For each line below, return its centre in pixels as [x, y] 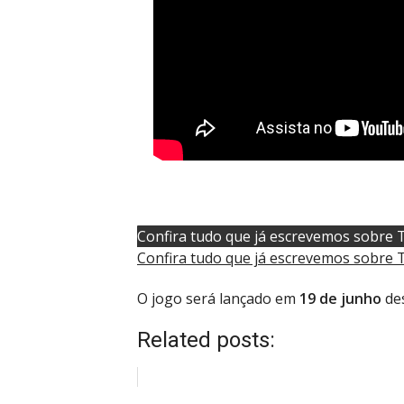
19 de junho [340, 298]
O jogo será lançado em [218, 298]
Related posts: [206, 340]
